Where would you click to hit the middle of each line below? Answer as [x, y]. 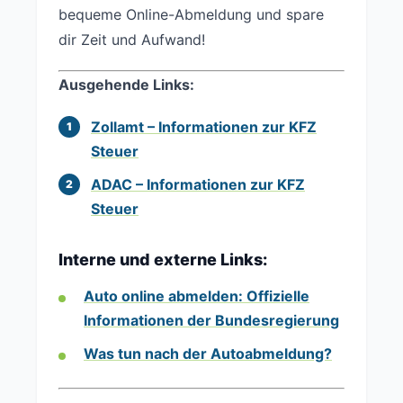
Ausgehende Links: [126, 84]
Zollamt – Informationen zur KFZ [204, 126]
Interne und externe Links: [163, 259]
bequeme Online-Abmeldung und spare [191, 14]
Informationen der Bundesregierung [211, 320]
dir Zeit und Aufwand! [132, 39]
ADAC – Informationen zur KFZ [198, 184]
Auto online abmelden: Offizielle [197, 296]
